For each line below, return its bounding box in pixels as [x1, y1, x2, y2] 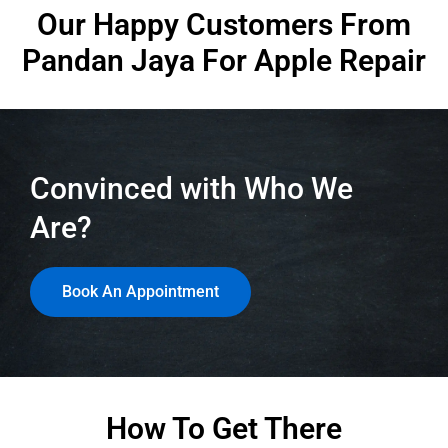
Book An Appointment [62, 281, 219, 301]
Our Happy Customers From [37, 6, 411, 42]
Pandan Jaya [22, 42, 195, 78]
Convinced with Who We [30, 170, 353, 206]
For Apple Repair [202, 42, 426, 78]
